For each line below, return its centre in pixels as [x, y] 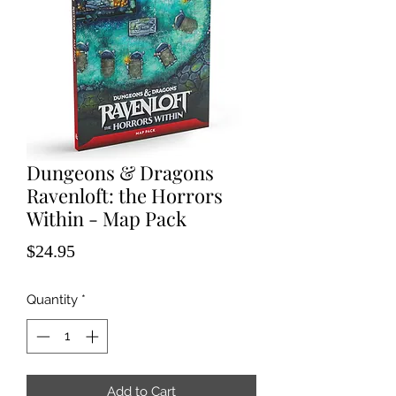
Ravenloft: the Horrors [125, 195]
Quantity [52, 300]
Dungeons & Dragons [120, 172]
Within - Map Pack [107, 218]
